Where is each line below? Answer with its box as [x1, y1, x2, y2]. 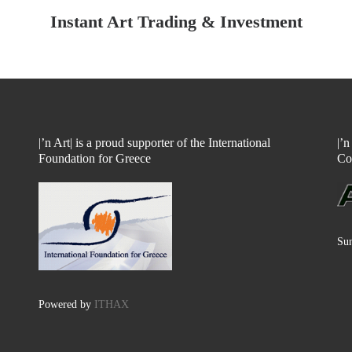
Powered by [38, 298, 94, 310]
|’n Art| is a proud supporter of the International [38, 136, 270, 151]
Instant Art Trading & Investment [49, 13, 302, 32]
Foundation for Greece [38, 152, 151, 167]
